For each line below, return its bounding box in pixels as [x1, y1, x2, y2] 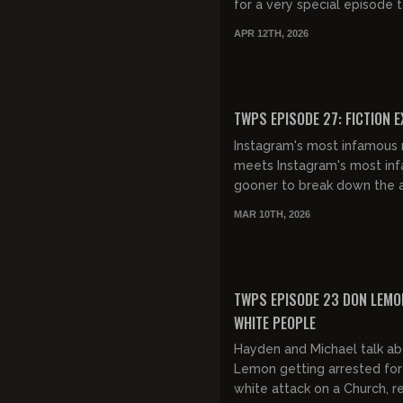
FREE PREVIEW [241, 275, 301, 291]
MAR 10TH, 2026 [234, 208, 310, 219]
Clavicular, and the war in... [234, 37, 393, 52]
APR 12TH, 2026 [234, 28, 309, 39]
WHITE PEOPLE [234, 311, 316, 334]
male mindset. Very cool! [234, 197, 385, 212]
